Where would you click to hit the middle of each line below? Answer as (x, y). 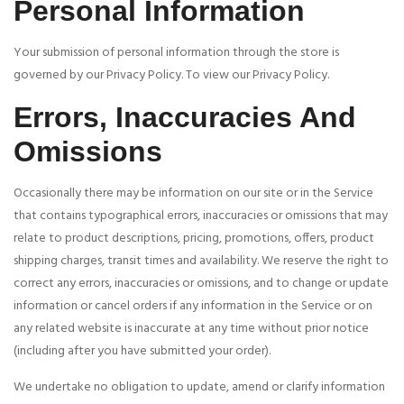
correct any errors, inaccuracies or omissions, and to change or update (201, 284)
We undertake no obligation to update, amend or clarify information (199, 388)
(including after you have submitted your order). (142, 352)
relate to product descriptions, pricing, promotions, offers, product (194, 239)
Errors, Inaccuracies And (185, 118)
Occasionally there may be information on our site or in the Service (193, 194)
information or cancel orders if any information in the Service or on (193, 307)
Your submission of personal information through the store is (176, 53)
